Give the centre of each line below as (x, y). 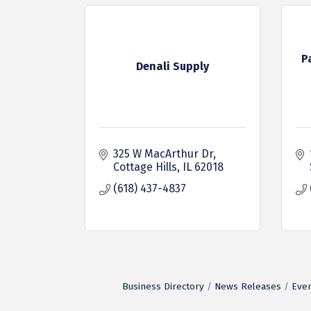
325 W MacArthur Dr (163, 154)
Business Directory (163, 286)
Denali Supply (172, 66)
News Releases (247, 286)
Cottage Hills (145, 167)
